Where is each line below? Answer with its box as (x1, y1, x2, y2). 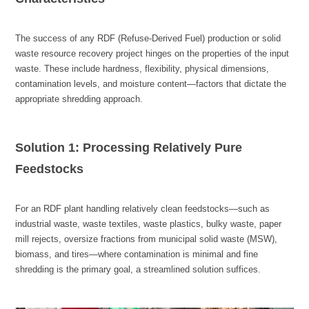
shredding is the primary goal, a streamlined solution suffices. (15, 264, 261, 275)
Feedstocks (15, 162, 84, 177)
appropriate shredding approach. (15, 94, 143, 105)
